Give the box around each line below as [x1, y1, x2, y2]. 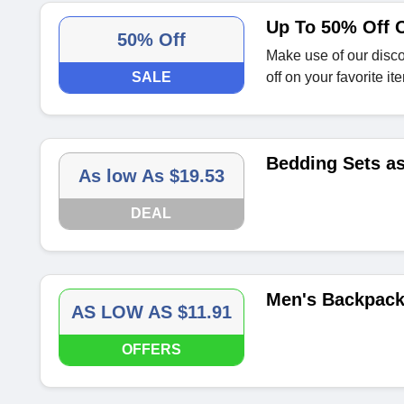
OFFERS [121, 342, 181, 357]
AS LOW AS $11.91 [70, 302, 232, 322]
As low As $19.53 [78, 166, 225, 186]
